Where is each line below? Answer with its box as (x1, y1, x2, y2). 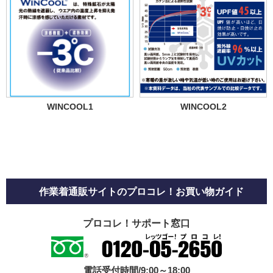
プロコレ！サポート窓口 (83, 218, 190, 229)
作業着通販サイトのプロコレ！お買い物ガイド (39, 185, 244, 197)
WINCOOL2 (180, 101, 227, 112)
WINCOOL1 (46, 101, 93, 112)
